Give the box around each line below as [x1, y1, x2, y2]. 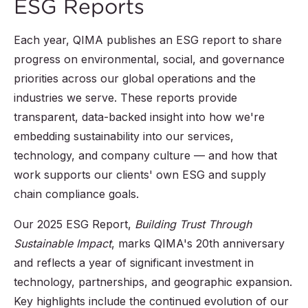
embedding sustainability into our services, [14, 129, 234, 144]
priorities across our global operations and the [14, 71, 256, 86]
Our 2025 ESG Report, [14, 217, 135, 232]
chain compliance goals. [14, 187, 139, 201]
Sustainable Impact [14, 236, 111, 251]
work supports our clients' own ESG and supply [14, 168, 266, 182]
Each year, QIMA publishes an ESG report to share [14, 33, 282, 47]
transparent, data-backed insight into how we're [14, 110, 265, 124]
